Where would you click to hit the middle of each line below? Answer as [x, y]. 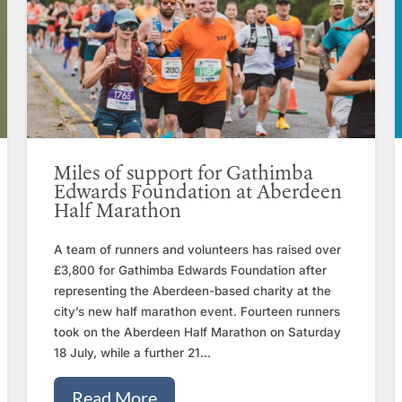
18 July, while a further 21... [133, 353]
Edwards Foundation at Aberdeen [198, 194]
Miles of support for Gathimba [184, 175]
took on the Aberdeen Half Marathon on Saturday [198, 332]
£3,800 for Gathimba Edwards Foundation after [191, 271]
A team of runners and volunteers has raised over [198, 250]
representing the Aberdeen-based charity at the [193, 291]
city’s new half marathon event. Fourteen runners [197, 312]
